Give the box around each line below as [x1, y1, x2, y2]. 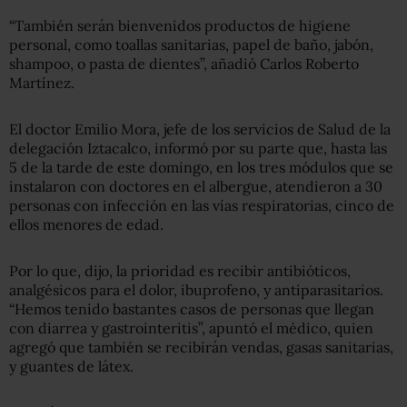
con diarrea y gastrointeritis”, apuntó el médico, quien [9, 318, 373, 337]
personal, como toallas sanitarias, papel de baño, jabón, [9, 35, 373, 54]
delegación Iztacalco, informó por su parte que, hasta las [9, 138, 387, 157]
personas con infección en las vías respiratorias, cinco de [9, 195, 394, 214]
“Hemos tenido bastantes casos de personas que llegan [9, 299, 374, 318]
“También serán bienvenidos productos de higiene [9, 15, 351, 35]
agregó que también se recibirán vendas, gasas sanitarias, [9, 337, 393, 356]
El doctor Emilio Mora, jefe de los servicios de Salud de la [9, 119, 391, 138]
